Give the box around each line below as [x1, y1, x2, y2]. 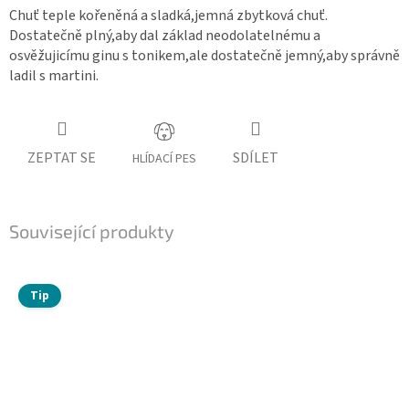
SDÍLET [233, 147, 278, 168]
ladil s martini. [9, 66, 99, 87]
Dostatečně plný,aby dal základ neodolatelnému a [9, 26, 320, 47]
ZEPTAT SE [27, 147, 96, 168]
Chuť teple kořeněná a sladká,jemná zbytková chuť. [9, 5, 328, 26]
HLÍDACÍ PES [132, 150, 196, 169]
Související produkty [9, 220, 174, 243]
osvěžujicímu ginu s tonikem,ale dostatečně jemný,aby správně [9, 46, 400, 67]
